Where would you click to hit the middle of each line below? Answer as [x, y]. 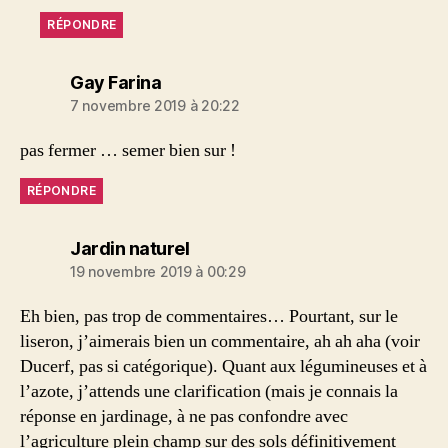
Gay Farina [115, 82]
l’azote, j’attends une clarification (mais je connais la [209, 391]
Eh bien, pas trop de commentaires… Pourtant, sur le [209, 316]
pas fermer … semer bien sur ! [128, 150]
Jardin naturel [129, 248]
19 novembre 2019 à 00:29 [158, 271]
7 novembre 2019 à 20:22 [155, 105]
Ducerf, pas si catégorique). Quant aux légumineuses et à [223, 366]
